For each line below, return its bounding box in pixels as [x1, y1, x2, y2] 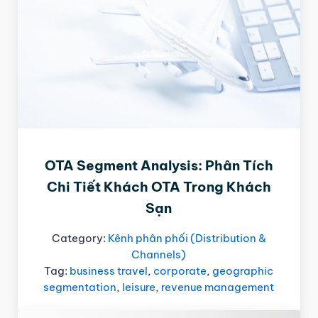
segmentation [43, 280, 117, 294]
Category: [51, 231, 108, 245]
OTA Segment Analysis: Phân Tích [44, 157, 273, 175]
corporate [153, 263, 207, 278]
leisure [122, 280, 156, 294]
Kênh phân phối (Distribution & [107, 231, 266, 245]
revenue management [161, 280, 275, 294]
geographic [212, 263, 274, 278]
